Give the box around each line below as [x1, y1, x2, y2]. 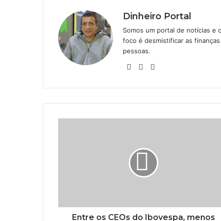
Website [134, 62, 162, 72]
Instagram [158, 62, 192, 72]
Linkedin [146, 62, 176, 72]
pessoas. [123, 47, 150, 55]
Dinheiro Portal [123, 11, 191, 22]
